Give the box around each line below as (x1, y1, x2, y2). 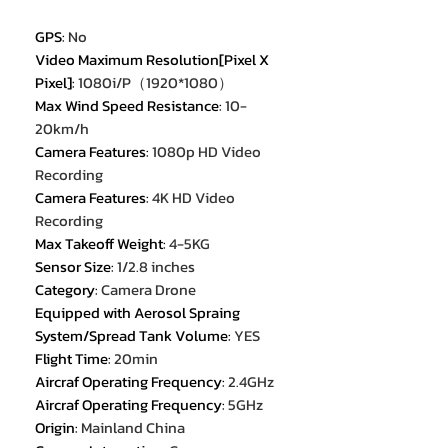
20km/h (35, 117, 89, 141)
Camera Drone (101, 278, 196, 302)
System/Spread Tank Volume (35, 324, 228, 348)
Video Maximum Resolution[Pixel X (35, 48, 269, 72)
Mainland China (81, 416, 185, 440)
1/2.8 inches (117, 255, 195, 279)
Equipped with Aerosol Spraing (35, 301, 240, 325)
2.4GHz (228, 370, 274, 394)
